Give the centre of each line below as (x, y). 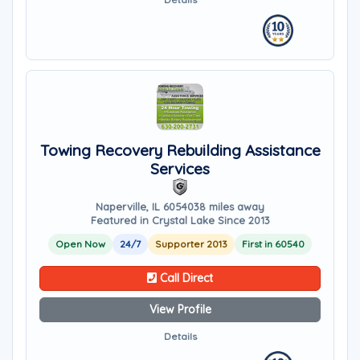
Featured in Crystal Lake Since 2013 (180, 220)
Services (180, 169)
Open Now (80, 244)
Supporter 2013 (191, 244)
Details (180, 336)
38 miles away (229, 207)
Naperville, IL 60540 (145, 207)
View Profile (180, 309)
